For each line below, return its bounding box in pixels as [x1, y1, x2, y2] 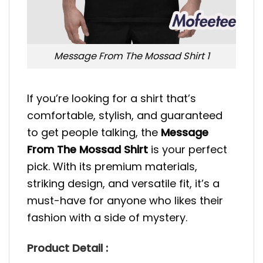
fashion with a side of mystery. [27, 210, 187, 225]
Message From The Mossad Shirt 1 [53, 49, 210, 63]
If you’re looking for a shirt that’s [27, 90, 196, 106]
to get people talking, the [27, 124, 161, 140]
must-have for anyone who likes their [27, 193, 223, 208]
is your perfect [148, 141, 227, 157]
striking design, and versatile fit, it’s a [27, 176, 220, 191]
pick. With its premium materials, [27, 159, 197, 174]
